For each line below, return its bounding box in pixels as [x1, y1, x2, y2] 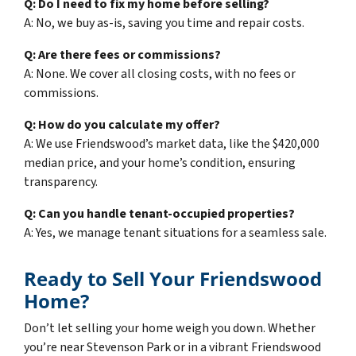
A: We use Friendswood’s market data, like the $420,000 [24, 134, 319, 153]
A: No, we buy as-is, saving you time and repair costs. [24, 14, 304, 32]
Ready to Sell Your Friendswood [24, 265, 322, 292]
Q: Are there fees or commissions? [24, 45, 221, 64]
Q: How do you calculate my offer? [24, 115, 220, 133]
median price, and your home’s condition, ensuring [24, 153, 296, 172]
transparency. [24, 172, 98, 191]
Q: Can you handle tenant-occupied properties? [24, 204, 295, 222]
